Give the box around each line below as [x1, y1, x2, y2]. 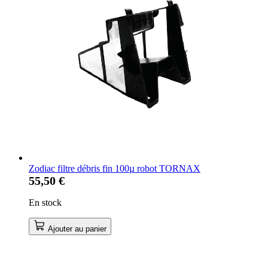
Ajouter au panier [48, 224, 106, 233]
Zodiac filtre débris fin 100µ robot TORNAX [29, 163, 200, 173]
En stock [29, 197, 62, 208]
